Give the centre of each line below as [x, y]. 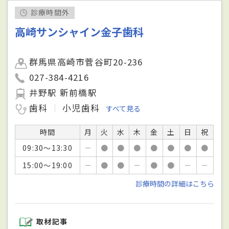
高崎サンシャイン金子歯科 [79, 32]
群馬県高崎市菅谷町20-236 [86, 62]
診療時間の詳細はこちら [175, 183]
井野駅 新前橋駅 [63, 92]
